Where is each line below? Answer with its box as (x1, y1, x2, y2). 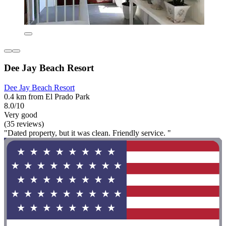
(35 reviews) (4, 119, 44, 128)
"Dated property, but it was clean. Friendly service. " (4, 128, 171, 137)
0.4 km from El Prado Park (4, 92, 90, 101)
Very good (4, 110, 37, 119)
